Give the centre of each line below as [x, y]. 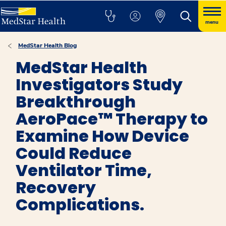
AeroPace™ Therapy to [112, 119]
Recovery [56, 187]
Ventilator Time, [84, 170]
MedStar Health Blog [47, 45]
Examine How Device [102, 136]
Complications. [80, 205]
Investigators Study [99, 84]
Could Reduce [74, 153]
